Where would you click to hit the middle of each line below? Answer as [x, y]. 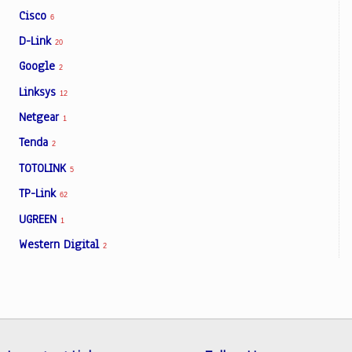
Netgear [41, 117]
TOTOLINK [44, 168]
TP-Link [39, 194]
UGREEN [40, 219]
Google [39, 66]
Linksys [39, 92]
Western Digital [61, 244]
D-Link [37, 40]
